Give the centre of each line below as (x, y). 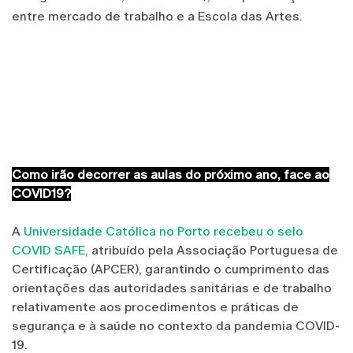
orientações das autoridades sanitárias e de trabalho (172, 288)
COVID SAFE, (50, 250)
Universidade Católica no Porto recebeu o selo (163, 231)
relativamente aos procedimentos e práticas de (155, 307)
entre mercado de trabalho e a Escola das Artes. (157, 16)
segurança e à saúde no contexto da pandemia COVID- (176, 325)
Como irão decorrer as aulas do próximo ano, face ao (171, 174)
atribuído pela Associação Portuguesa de (213, 250)
